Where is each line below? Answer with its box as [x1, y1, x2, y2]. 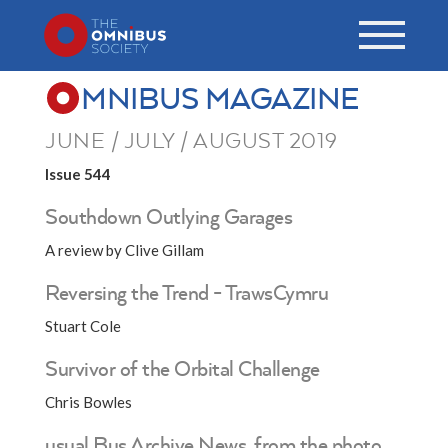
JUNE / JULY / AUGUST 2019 [45, 126, 338, 154]
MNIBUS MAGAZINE [81, 77, 359, 118]
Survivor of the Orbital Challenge [45, 354, 320, 382]
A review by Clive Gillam [45, 241, 204, 259]
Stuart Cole [45, 317, 121, 335]
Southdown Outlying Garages [45, 202, 292, 230]
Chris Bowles [45, 393, 132, 411]
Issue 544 [45, 165, 111, 183]
